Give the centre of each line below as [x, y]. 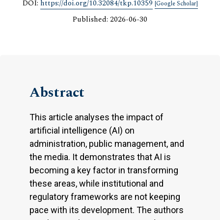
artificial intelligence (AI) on [82, 130]
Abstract [57, 92]
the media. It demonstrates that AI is [100, 157]
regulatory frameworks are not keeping [105, 196]
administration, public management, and [107, 143]
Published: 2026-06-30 [110, 19]
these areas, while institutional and [96, 183]
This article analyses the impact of [96, 117]
